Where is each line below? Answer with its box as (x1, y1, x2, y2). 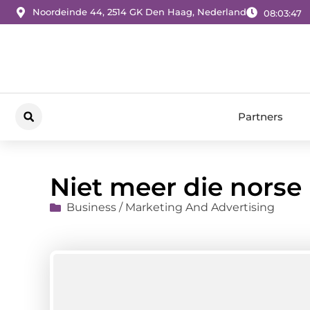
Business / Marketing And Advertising (66, 201, 275, 215)
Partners (238, 109, 283, 123)
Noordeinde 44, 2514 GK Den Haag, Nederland (33, 6, 246, 18)
